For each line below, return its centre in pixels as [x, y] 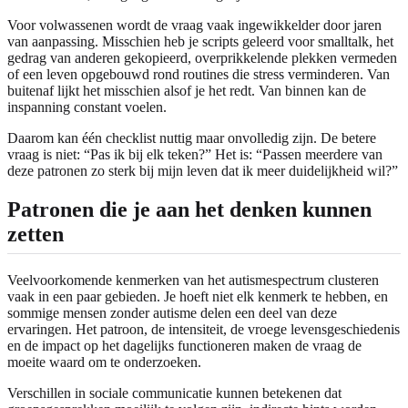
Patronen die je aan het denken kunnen [189, 209]
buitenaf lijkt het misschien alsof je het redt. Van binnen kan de [187, 90]
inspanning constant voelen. [87, 107]
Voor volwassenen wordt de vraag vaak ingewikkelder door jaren [194, 25]
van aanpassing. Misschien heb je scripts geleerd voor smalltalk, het [200, 41]
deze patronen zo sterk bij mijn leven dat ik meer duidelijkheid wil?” [203, 170]
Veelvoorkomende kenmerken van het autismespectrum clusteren [193, 280]
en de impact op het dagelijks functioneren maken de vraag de [184, 345]
